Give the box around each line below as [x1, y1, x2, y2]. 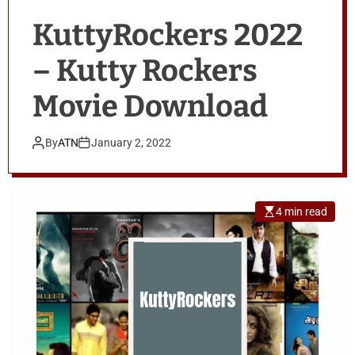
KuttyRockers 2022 [32, 16, 303, 53]
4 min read [276, 204, 327, 218]
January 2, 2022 [91, 136, 171, 149]
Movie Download [32, 87, 268, 124]
